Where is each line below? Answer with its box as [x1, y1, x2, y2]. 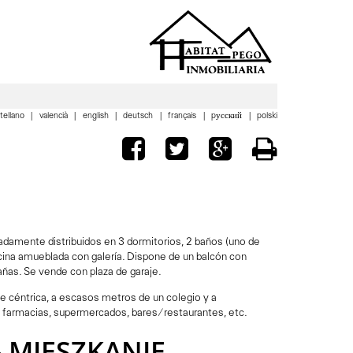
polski [257, 111, 277, 122]
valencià [39, 111, 70, 122]
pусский [211, 111, 245, 122]
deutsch [123, 111, 156, 122]
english [82, 111, 111, 122]
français [168, 111, 199, 122]
